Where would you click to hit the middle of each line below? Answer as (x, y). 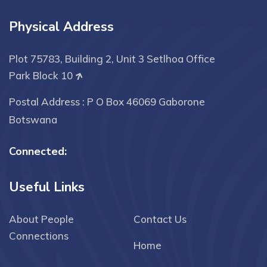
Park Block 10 (42, 75)
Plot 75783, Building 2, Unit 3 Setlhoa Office (112, 59)
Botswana (33, 119)
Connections (39, 236)
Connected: (38, 151)
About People (41, 219)
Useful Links (47, 187)
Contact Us (160, 219)
